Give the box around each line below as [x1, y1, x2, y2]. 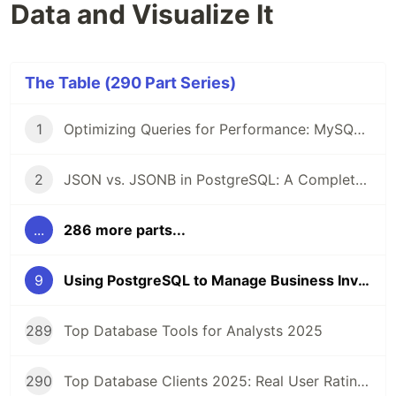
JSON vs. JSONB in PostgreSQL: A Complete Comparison [355, 171, 367, 189]
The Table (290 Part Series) [25, 73, 236, 93]
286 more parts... [64, 221, 186, 240]
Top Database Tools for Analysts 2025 [64, 322, 323, 340]
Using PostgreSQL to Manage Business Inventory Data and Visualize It [358, 271, 369, 290]
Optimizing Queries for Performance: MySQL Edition [354, 120, 365, 139]
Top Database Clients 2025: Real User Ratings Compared [357, 372, 369, 391]
